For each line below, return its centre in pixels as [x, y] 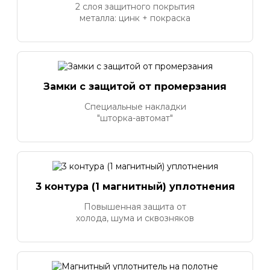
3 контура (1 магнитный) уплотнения [135, 186]
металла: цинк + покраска [135, 18]
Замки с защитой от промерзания [135, 86]
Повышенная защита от [135, 206]
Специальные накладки [135, 106]
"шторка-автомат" [135, 118]
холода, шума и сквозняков [135, 218]
